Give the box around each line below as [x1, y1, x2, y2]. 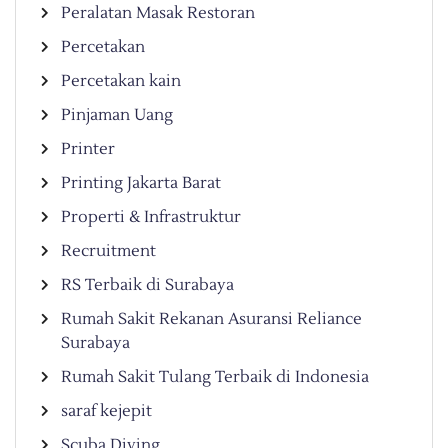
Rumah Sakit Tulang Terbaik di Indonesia [61, 366, 369, 387]
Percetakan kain [61, 70, 181, 91]
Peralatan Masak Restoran [61, 2, 255, 23]
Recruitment [61, 240, 156, 261]
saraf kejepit [61, 400, 152, 421]
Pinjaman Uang [61, 104, 173, 125]
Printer [61, 138, 115, 159]
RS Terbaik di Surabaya [61, 274, 234, 295]
